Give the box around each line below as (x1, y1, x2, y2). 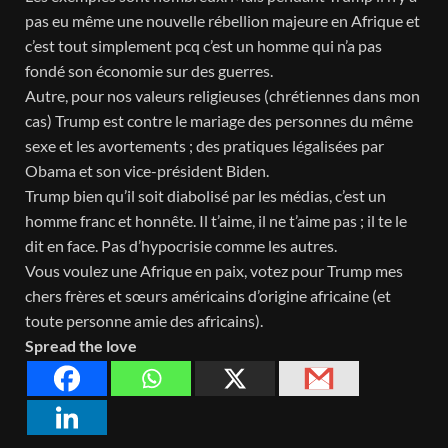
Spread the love (25, 336, 137, 356)
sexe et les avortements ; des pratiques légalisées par (25, 136, 384, 156)
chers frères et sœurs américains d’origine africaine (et (25, 286, 391, 306)
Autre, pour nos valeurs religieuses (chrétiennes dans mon (25, 86, 420, 106)
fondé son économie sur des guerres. (25, 61, 273, 81)
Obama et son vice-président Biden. (25, 161, 269, 181)
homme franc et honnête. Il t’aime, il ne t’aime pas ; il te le (25, 211, 407, 231)
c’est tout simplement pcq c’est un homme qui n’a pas (25, 36, 382, 56)
